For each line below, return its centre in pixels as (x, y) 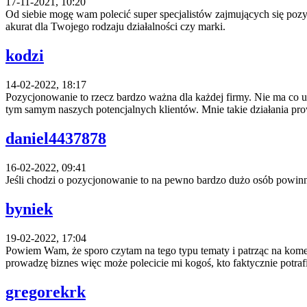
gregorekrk (46, 292)
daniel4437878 (56, 139)
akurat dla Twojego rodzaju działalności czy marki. (115, 27)
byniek (29, 209)
